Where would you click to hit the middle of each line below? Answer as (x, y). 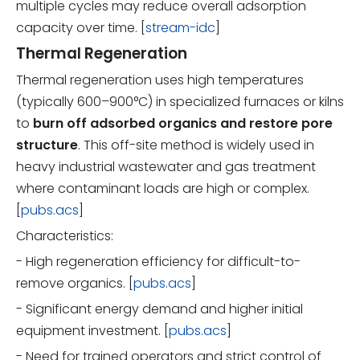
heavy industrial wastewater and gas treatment (166, 166)
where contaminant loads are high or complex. (163, 188)
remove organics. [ (75, 283)
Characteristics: (65, 235)
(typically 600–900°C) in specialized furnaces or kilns (180, 101)
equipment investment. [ (92, 330)
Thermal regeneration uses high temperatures (160, 80)
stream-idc (180, 27)
